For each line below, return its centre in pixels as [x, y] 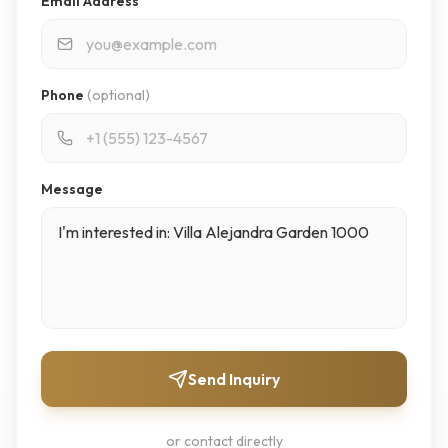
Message [72, 189]
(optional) [118, 95]
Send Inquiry [234, 379]
